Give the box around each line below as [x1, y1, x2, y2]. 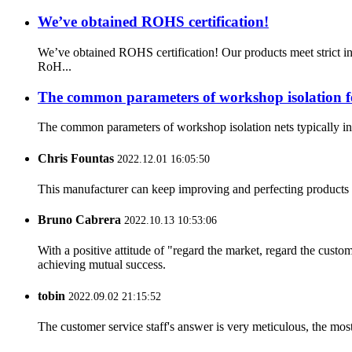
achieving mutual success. [38, 258, 166, 272]
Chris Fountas [38, 151, 114, 165]
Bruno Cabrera [38, 213, 121, 227]
